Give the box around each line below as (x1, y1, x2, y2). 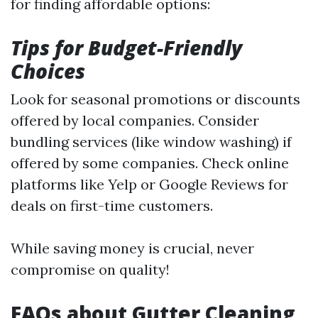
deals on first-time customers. (11, 197, 213, 214)
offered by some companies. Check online (11, 154, 289, 172)
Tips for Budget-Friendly (11, 34, 242, 61)
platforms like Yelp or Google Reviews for (11, 175, 288, 193)
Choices (11, 57, 85, 84)
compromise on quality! (11, 261, 170, 278)
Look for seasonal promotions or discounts (11, 90, 300, 108)
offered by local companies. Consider (11, 111, 259, 129)
